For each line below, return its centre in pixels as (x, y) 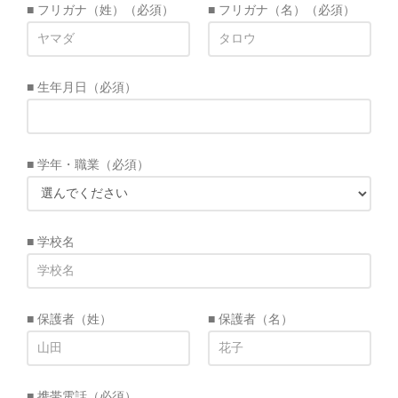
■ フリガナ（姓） (76, 9)
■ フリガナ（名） (257, 9)
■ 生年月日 (57, 87)
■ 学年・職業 (63, 164)
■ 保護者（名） (251, 318)
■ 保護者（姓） (69, 318)
